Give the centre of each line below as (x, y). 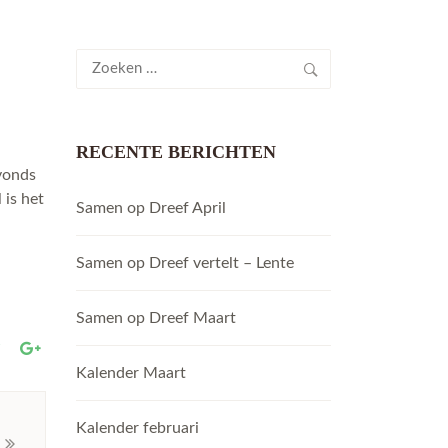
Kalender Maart (131, 373)
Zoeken (101, 60)
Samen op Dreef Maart (156, 318)
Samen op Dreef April (151, 208)
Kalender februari (137, 428)
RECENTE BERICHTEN (176, 152)
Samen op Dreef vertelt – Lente (185, 263)
